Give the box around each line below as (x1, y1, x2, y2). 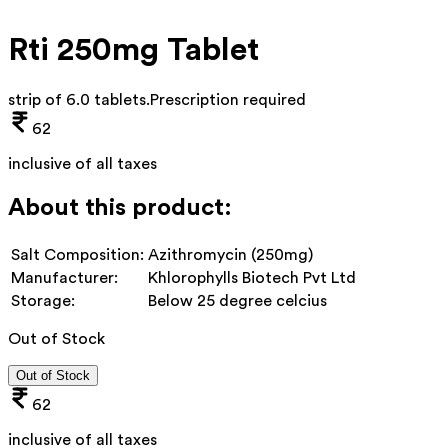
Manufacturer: (11, 269, 118, 286)
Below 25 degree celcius (148, 292, 327, 309)
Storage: (11, 292, 75, 309)
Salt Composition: (11, 246, 144, 263)
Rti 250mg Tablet (8, 34, 259, 67)
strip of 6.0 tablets (8, 91, 146, 108)
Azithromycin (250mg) (148, 246, 313, 263)
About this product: (8, 195, 232, 220)
